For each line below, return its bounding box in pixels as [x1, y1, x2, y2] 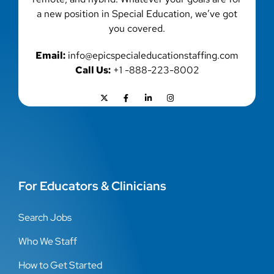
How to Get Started [18, 258, 102, 272]
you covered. [109, 22, 165, 35]
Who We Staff [18, 234, 77, 248]
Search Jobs [18, 210, 72, 224]
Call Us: [75, 64, 111, 77]
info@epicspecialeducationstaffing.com [68, 49, 239, 62]
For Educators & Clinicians [18, 177, 166, 194]
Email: [35, 49, 65, 62]
